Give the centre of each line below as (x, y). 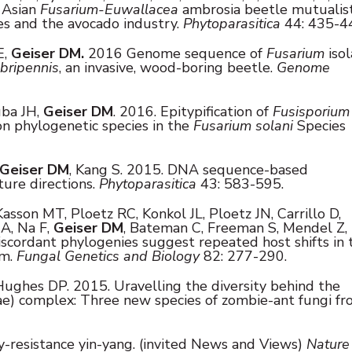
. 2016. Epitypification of (193, 111)
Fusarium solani (243, 125)
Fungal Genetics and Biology (108, 256)
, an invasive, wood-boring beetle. (168, 67)
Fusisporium (311, 111)
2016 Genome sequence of (175, 53)
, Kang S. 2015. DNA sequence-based (189, 169)
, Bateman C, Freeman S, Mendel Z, (235, 227)
